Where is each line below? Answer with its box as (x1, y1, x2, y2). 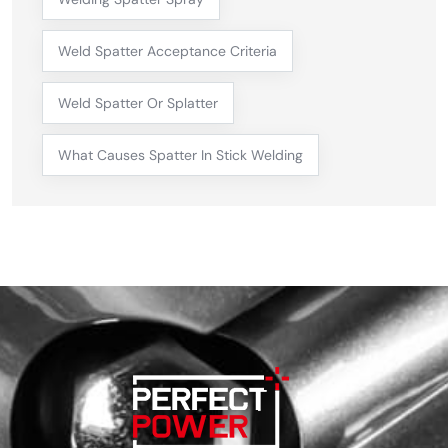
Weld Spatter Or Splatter (58, 94, 218, 113)
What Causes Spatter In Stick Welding (58, 146, 303, 165)
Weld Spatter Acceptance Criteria (58, 42, 277, 61)
